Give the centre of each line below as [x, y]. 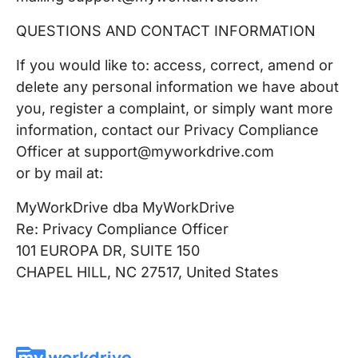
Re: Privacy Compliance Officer [122, 229]
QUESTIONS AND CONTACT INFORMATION [166, 31]
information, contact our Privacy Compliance [167, 130]
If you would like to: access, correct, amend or [175, 65]
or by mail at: [60, 173]
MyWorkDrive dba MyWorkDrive [125, 207]
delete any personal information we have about [177, 87]
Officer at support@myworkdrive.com [145, 151]
